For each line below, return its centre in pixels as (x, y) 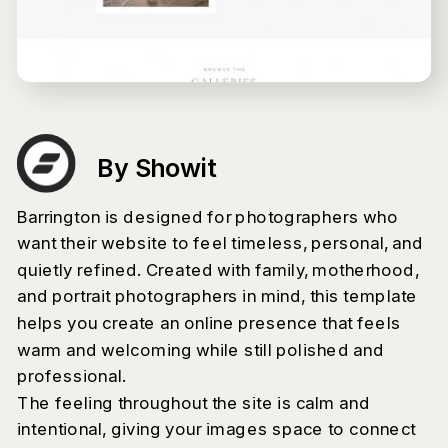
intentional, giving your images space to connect (216, 429)
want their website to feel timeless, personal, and (219, 243)
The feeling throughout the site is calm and (193, 402)
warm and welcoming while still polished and (200, 349)
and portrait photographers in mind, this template (217, 296)
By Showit (158, 168)
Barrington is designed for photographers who (207, 216)
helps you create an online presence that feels (208, 323)
